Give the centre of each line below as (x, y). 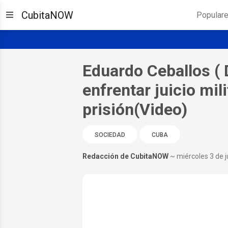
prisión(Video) (135, 109)
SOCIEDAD (110, 135)
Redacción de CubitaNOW (125, 156)
